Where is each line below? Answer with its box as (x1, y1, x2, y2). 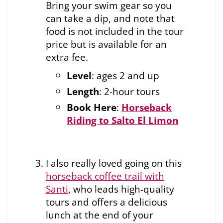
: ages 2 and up (92, 69, 160, 83)
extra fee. (45, 50, 88, 64)
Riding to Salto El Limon (67, 113, 179, 127)
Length (67, 85, 100, 99)
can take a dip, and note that (45, 11, 175, 25)
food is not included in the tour (45, 24, 184, 38)
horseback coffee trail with (45, 169, 164, 183)
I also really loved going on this (45, 156, 182, 170)
